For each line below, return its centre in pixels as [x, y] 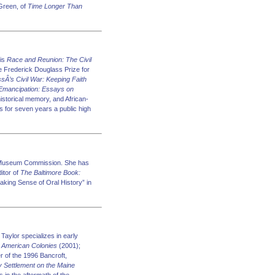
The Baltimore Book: [50, 172]
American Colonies [29, 246]
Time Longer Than [55, 6]
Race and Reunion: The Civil [49, 60]
